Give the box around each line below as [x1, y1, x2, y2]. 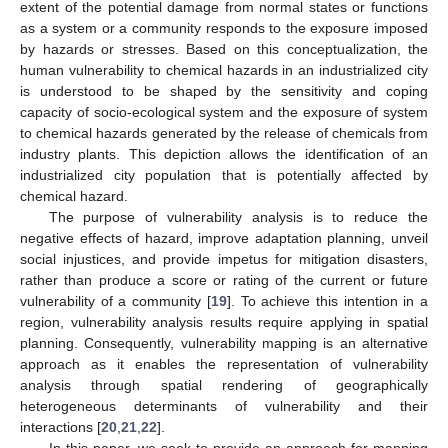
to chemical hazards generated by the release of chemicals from [20, 124, 428, 141]
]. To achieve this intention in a [226, 292, 429, 309]
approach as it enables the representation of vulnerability [20, 355, 428, 372]
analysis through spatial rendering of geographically [20, 376, 428, 393]
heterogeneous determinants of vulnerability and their [20, 397, 428, 414]
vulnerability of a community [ [20, 292, 211, 309]
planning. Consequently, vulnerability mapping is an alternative [20, 334, 428, 351]
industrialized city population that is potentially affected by [20, 166, 428, 183]
